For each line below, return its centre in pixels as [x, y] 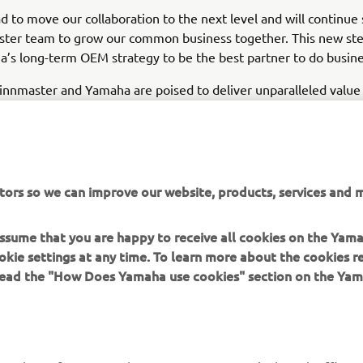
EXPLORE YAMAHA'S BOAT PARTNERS [172, 201]
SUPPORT [225, 345]
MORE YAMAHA [75, 345]
